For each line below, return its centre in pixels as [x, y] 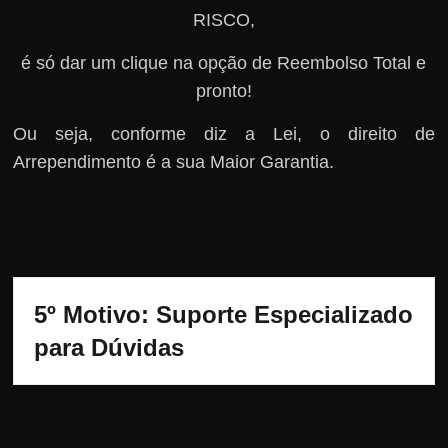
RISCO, [223, 19]
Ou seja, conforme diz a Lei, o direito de [224, 133]
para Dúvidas [109, 347]
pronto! [223, 90]
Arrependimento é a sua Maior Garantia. [174, 161]
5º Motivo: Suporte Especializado [224, 314]
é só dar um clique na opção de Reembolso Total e [224, 62]
